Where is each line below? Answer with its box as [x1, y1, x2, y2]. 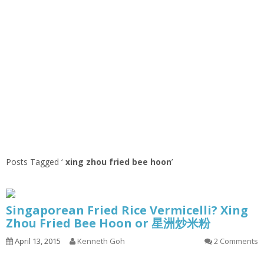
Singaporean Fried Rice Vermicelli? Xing [6, 202, 248, 219]
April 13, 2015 [13, 236, 61, 247]
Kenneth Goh [77, 236, 125, 247]
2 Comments [214, 236, 258, 247]
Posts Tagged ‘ [6, 156, 62, 168]
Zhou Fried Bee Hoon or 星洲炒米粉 [6, 215, 210, 232]
